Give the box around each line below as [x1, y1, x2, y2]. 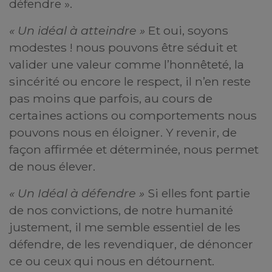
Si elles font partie [144, 186, 250, 200]
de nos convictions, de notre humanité [9, 203, 233, 217]
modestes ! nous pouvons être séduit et [9, 40, 237, 55]
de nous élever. [9, 159, 95, 174]
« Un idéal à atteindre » [9, 23, 145, 38]
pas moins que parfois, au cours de [9, 91, 212, 106]
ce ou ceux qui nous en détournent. [9, 254, 214, 268]
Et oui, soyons [145, 23, 228, 38]
